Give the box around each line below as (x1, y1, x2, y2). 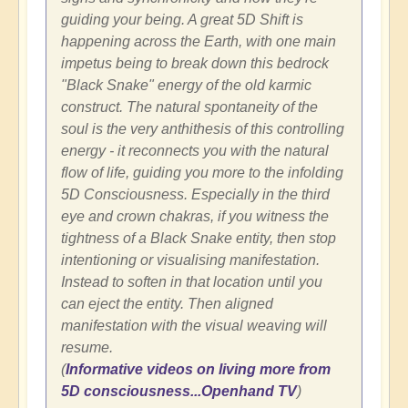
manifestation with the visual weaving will (61, 318, 327, 334)
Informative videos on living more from (66, 362, 331, 378)
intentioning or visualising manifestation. (61, 252, 320, 269)
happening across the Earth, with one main (61, 34, 336, 50)
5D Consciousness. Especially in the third (61, 187, 330, 203)
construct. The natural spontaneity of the (61, 99, 318, 116)
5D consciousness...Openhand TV (61, 383, 297, 400)
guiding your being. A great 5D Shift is (61, 12, 303, 28)
